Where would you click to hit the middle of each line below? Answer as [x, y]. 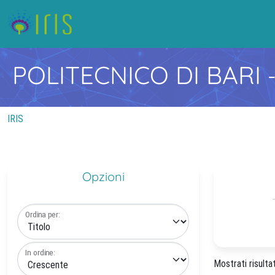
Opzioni [103, 176]
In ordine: [40, 253]
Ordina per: [43, 215]
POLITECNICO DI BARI [140, 75]
